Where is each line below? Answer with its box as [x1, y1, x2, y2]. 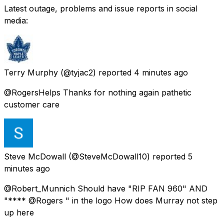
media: [4, 15, 28, 25]
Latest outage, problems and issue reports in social [4, 3, 197, 13]
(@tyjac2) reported [60, 67, 131, 77]
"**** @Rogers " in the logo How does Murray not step [4, 195, 217, 205]
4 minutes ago [134, 67, 188, 77]
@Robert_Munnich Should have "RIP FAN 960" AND [4, 183, 207, 193]
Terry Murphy [4, 67, 58, 77]
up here [4, 207, 34, 217]
